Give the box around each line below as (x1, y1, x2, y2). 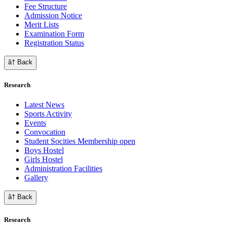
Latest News (24, 100, 64, 109)
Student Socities (24, 137, 78, 146)
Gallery (24, 173, 48, 182)
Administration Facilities (24, 164, 102, 173)
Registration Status (24, 38, 84, 47)
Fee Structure (24, 2, 67, 11)
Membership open (78, 137, 135, 146)
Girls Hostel (24, 155, 63, 164)
